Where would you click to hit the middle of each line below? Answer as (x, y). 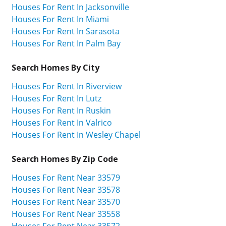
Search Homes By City (55, 68)
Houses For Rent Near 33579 (66, 177)
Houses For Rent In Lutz (56, 99)
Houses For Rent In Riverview (67, 87)
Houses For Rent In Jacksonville (70, 7)
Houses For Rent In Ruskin (61, 111)
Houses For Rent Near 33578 (66, 189)
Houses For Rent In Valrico (62, 123)
